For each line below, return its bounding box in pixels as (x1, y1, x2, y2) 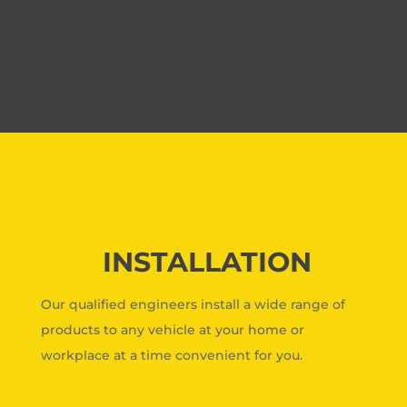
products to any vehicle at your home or (40, 322, 304, 339)
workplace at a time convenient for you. (40, 347, 303, 364)
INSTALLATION (102, 245, 312, 280)
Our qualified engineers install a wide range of (40, 296, 345, 313)
